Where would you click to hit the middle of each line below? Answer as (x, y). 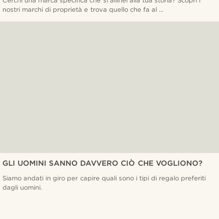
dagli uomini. (22, 187)
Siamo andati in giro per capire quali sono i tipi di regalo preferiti (104, 178)
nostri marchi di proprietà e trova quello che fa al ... (83, 10)
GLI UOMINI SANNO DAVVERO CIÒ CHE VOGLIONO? (102, 164)
